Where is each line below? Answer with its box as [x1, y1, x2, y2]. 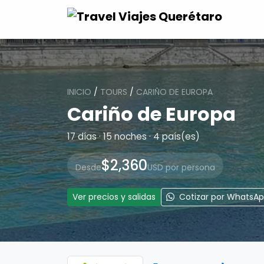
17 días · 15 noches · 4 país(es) [67, 130, 200, 143]
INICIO [67, 86, 91, 98]
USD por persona [147, 161, 215, 173]
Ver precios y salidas [72, 191, 156, 203]
